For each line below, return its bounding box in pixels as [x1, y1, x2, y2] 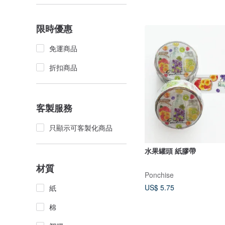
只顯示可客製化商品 [49, 123, 113, 133]
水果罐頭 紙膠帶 [145, 146, 196, 156]
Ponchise [145, 170, 174, 180]
